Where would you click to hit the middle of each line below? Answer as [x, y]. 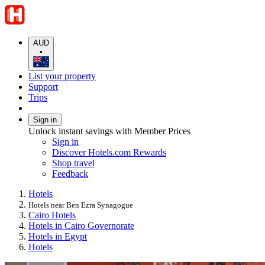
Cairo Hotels [52, 215]
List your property [62, 76]
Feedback [70, 173]
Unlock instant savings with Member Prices [109, 131]
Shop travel [73, 163]
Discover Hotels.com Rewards [109, 152]
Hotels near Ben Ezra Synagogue [81, 205]
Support [43, 86]
